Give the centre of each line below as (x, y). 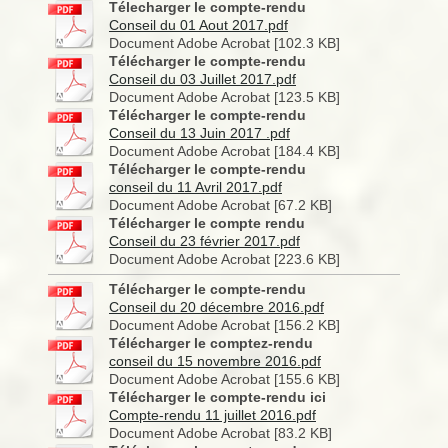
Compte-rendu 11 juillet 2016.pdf (212, 415)
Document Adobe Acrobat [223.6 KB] (224, 259)
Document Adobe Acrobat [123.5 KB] (224, 97)
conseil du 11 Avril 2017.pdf (195, 187)
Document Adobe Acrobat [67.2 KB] (220, 205)
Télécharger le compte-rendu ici (217, 397)
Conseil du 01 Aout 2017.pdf (198, 25)
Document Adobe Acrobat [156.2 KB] (224, 325)
